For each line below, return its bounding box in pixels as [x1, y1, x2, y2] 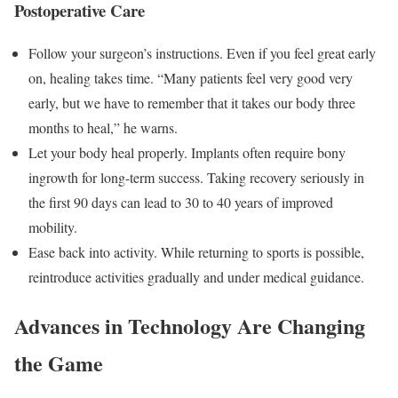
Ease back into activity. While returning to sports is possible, [28, 243, 364, 262]
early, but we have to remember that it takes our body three [28, 93, 355, 113]
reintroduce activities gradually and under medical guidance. [28, 267, 364, 287]
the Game [14, 347, 103, 379]
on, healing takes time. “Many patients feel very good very [28, 68, 353, 88]
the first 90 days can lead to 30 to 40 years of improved [28, 193, 333, 212]
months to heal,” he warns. [28, 118, 178, 138]
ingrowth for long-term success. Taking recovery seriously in [28, 168, 364, 187]
